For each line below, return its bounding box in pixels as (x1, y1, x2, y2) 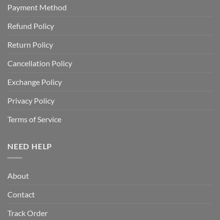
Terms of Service (7, 114, 61, 124)
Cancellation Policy (7, 58, 72, 68)
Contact (7, 190, 35, 199)
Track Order (7, 208, 48, 218)
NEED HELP (7, 141, 53, 151)
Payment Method (7, 2, 67, 12)
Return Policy (7, 39, 53, 49)
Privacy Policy (7, 95, 55, 105)
